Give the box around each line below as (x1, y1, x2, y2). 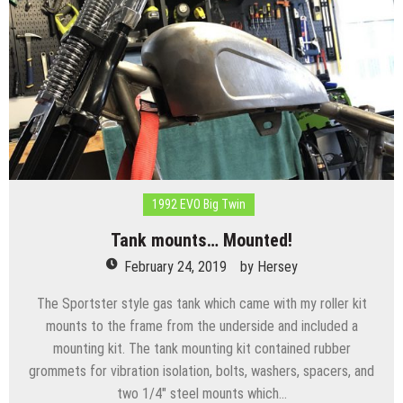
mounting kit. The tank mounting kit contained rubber (52, 340, 351, 358)
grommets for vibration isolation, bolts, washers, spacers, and (29, 363, 374, 381)
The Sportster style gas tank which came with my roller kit (36, 295, 367, 313)
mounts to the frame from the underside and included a (45, 318, 358, 336)
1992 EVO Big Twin (151, 197, 246, 212)
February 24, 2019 (123, 258, 227, 276)
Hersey (256, 258, 298, 276)
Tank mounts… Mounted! (111, 229, 292, 252)
